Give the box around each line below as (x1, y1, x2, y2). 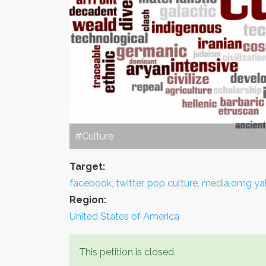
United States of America (69, 210, 179, 222)
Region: (69, 194, 106, 205)
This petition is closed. (79, 246, 176, 258)
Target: (69, 160, 105, 172)
